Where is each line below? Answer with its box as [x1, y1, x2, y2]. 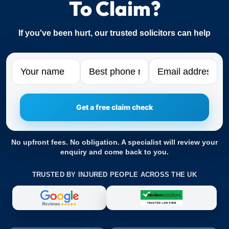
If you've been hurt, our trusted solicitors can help [18, 29, 211, 37]
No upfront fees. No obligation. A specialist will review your [11, 139, 218, 147]
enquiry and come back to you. [60, 148, 169, 156]
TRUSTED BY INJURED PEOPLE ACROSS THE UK [32, 171, 197, 179]
